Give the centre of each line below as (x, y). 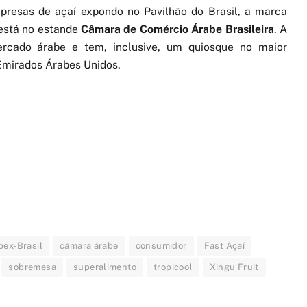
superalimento (105, 267)
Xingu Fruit (234, 267)
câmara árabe (89, 246)
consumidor (161, 246)
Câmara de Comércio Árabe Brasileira (177, 29)
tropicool (173, 267)
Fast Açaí (224, 246)
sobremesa (32, 267)
